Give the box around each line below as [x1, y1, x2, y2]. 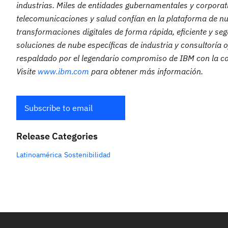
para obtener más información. [89, 66, 203, 76]
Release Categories [16, 130, 98, 142]
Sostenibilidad [64, 150, 110, 159]
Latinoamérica [16, 150, 62, 159]
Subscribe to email [24, 103, 93, 113]
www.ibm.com [38, 66, 89, 76]
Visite [16, 66, 38, 76]
